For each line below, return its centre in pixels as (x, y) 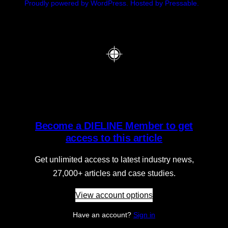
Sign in (144, 215)
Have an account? (103, 215)
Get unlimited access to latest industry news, (114, 159)
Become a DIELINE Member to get (114, 126)
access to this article (114, 138)
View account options (114, 195)
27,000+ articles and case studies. (114, 173)
